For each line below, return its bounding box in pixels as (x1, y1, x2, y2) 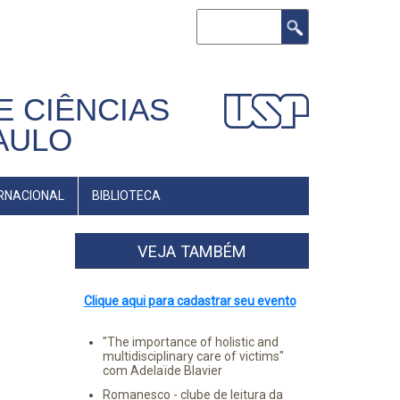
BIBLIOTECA (92, 188, 161, 203)
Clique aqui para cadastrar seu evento (83, 294, 296, 308)
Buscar (196, 12, 236, 26)
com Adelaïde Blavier (102, 363, 222, 378)
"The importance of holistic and (102, 335, 279, 349)
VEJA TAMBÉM (137, 242, 246, 261)
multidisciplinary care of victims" (102, 349, 284, 363)
